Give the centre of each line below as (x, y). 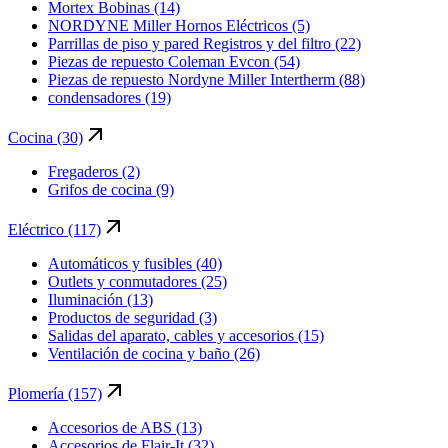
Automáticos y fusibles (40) (135, 263)
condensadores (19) (109, 97)
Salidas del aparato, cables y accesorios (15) (186, 335)
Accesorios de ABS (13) (125, 427)
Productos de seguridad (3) (132, 317)
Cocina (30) (45, 137)
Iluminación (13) (100, 299)
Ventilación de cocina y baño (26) (154, 353)
